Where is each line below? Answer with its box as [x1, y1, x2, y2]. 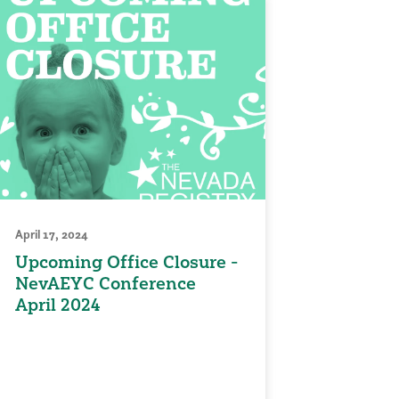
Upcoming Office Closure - [15, 251, 238, 273]
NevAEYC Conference [15, 273, 196, 295]
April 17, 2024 [15, 226, 88, 243]
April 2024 [15, 294, 100, 316]
